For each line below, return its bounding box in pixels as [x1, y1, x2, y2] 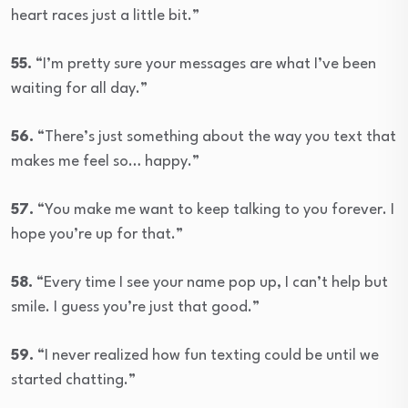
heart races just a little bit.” [11, 8, 199, 25]
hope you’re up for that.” [11, 227, 183, 243]
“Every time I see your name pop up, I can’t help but [33, 275, 388, 291]
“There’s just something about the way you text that [34, 129, 396, 146]
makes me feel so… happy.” [11, 154, 199, 170]
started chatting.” [11, 372, 136, 389]
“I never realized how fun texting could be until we [34, 348, 379, 364]
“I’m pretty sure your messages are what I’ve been [32, 56, 376, 73]
